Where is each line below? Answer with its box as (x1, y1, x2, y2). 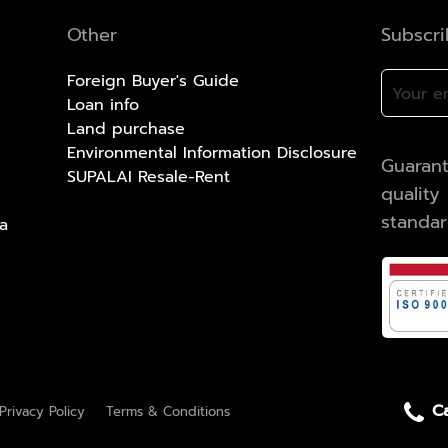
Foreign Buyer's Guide (67, 68, 240, 93)
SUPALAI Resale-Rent (67, 164, 231, 189)
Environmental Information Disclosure (67, 140, 358, 165)
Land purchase (67, 116, 186, 141)
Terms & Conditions (106, 401, 230, 421)
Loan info (67, 92, 140, 117)
